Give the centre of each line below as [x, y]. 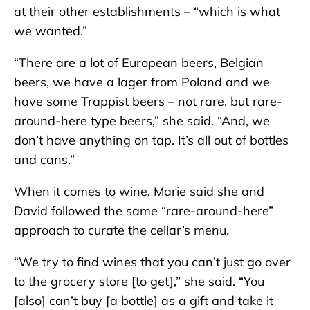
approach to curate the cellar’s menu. [121, 230]
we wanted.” [51, 31]
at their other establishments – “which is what [147, 12]
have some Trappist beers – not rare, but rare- [148, 102]
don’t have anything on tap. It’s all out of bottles [151, 140]
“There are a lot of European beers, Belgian [139, 63]
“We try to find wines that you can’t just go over [152, 262]
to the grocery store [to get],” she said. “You [139, 282]
